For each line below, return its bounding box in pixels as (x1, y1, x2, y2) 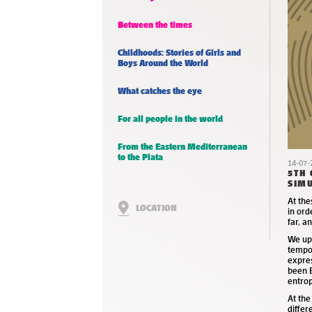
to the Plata (118, 152, 163, 162)
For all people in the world (118, 114, 223, 124)
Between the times (118, 19, 192, 30)
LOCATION (136, 203, 177, 213)
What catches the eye (118, 86, 202, 96)
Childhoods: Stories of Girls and (118, 47, 241, 58)
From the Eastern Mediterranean (118, 141, 247, 152)
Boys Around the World (118, 58, 208, 68)
